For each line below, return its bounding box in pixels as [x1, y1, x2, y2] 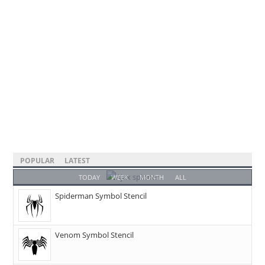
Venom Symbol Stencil [55, 229, 134, 240]
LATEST [64, 155, 91, 166]
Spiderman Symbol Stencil [55, 190, 147, 201]
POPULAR [20, 155, 55, 166]
